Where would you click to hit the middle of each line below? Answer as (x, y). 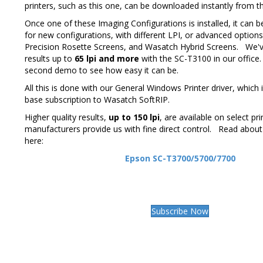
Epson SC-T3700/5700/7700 (180, 158)
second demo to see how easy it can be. (102, 70)
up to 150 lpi (134, 117)
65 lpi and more (107, 58)
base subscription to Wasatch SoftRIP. (97, 99)
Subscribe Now (180, 211)
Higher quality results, (67, 117)
